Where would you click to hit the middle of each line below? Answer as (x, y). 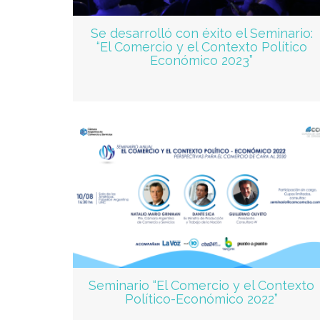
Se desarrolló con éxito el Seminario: (201, 34)
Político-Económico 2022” (201, 299)
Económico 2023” (201, 61)
